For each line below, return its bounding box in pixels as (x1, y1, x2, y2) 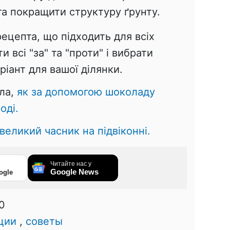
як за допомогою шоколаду (17, 85, 155, 98)
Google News (50, 167, 99, 176)
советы (26, 215, 63, 227)
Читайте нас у (50, 160, 91, 167)
